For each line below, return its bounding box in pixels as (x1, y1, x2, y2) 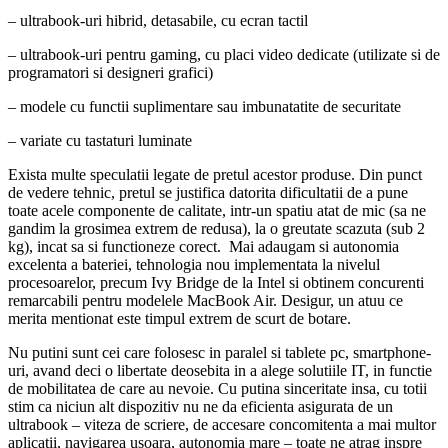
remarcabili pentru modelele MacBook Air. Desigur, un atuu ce (8, 292, 403, 310)
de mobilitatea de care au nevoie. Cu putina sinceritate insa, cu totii (8, 380, 427, 398)
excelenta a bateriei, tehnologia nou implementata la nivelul (8, 256, 380, 274)
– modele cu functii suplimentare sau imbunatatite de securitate (8, 98, 401, 116)
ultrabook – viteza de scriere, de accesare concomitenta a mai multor (8, 416, 436, 434)
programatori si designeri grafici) (8, 64, 213, 82)
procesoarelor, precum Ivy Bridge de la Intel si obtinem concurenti (8, 274, 424, 292)
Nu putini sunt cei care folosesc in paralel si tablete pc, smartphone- (8, 344, 431, 362)
